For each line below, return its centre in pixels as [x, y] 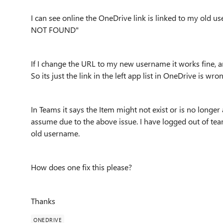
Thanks [43, 201]
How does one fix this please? [82, 167]
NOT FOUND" [55, 30]
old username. [56, 133]
